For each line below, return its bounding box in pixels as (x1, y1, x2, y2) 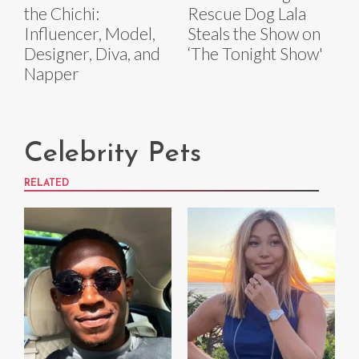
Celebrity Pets (24, 139, 201, 168)
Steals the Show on (188, 22, 321, 43)
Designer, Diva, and (24, 42, 160, 63)
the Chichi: (24, 2, 99, 23)
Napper (24, 63, 79, 83)
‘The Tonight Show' (188, 42, 323, 63)
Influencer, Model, (24, 22, 155, 43)
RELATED (24, 178, 69, 188)
